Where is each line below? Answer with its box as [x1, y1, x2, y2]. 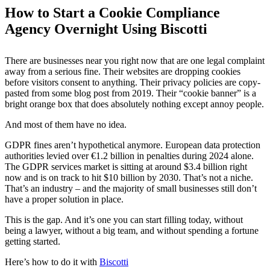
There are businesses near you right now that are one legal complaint [5, 55, 265, 66]
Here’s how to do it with [5, 256, 99, 267]
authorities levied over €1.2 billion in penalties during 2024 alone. [5, 150, 254, 161]
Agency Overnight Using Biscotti [5, 20, 207, 37]
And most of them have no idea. [5, 119, 127, 130]
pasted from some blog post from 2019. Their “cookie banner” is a [5, 87, 256, 98]
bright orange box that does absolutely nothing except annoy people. [5, 98, 264, 109]
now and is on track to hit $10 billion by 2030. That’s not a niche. [5, 172, 253, 183]
